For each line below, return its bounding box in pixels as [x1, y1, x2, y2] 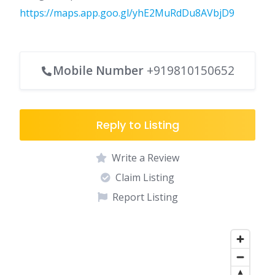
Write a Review [112, 151, 179, 165]
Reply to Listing [96, 117, 179, 133]
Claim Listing [115, 171, 174, 184]
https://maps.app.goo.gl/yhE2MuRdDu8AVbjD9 [20, 6, 234, 20]
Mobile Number [53, 62, 144, 79]
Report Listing [112, 190, 178, 204]
